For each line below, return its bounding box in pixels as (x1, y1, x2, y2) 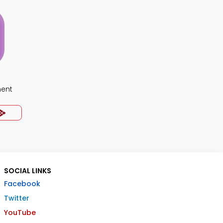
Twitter (4, 193, 29, 203)
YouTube (4, 208, 36, 218)
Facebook (4, 179, 40, 189)
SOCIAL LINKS (4, 166, 51, 176)
